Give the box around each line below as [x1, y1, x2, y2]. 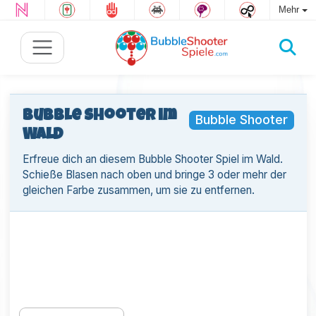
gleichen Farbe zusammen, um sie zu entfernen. [22, 183, 255, 197]
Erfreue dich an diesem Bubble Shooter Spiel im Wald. [22, 152, 283, 166]
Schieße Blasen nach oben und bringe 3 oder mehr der [22, 168, 286, 181]
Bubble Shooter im [22, 109, 176, 125]
